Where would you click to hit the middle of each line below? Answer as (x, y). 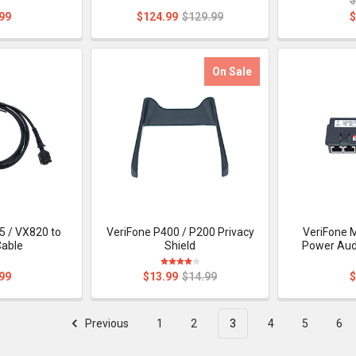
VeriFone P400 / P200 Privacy (180, 232)
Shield (180, 245)
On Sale (232, 71)
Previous (106, 324)
